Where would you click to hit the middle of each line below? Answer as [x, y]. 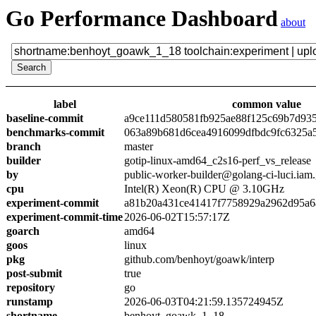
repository [31, 287]
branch [24, 146]
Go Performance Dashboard [142, 18]
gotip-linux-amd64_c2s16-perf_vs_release [218, 160]
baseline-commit [45, 118]
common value [266, 104]
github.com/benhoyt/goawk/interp [199, 259]
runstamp [30, 302]
